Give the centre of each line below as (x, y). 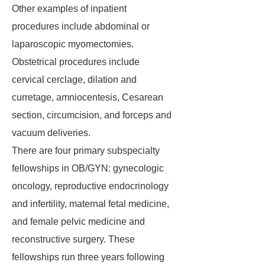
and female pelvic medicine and (78, 222)
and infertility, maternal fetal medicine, (91, 204)
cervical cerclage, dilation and (74, 80)
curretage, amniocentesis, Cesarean (88, 97)
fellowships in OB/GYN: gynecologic (88, 168)
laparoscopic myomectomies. (73, 44)
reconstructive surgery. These (73, 239)
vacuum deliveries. (51, 133)
